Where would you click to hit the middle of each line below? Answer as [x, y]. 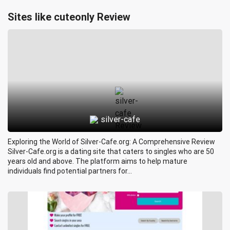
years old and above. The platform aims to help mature [98, 161]
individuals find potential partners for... [70, 171]
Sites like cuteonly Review [69, 17]
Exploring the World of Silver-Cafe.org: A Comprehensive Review [111, 142]
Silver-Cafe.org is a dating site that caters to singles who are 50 [111, 151]
